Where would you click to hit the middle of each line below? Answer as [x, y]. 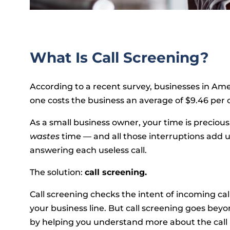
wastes [46, 136]
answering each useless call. [88, 150]
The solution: [57, 172]
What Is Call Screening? [119, 57]
